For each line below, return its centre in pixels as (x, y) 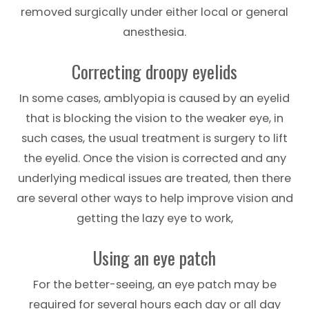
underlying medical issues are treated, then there (154, 178)
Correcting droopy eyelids (154, 71)
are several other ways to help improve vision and (154, 198)
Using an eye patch (154, 257)
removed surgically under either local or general (154, 12)
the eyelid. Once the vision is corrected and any (154, 158)
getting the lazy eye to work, (154, 218)
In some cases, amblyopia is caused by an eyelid (154, 98)
